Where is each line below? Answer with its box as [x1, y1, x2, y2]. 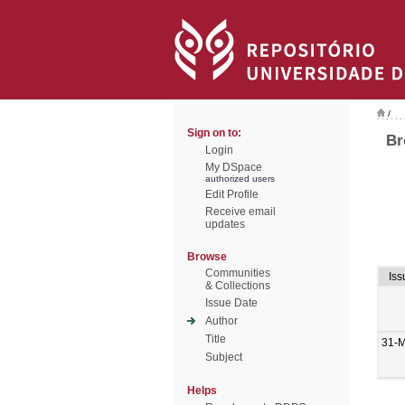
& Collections [205, 279, 270, 292]
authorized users [205, 174, 275, 184]
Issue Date [205, 297, 258, 309]
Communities [205, 267, 270, 279]
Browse [187, 250, 227, 263]
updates [205, 218, 245, 231]
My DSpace [205, 161, 262, 174]
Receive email [205, 205, 276, 218]
